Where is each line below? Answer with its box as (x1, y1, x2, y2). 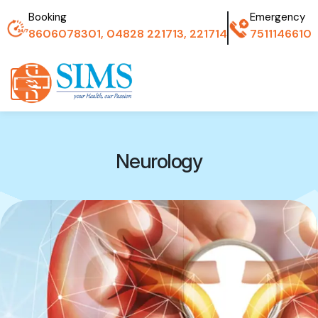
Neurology (116, 149, 202, 173)
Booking (28, 10, 67, 24)
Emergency (249, 10, 305, 24)
